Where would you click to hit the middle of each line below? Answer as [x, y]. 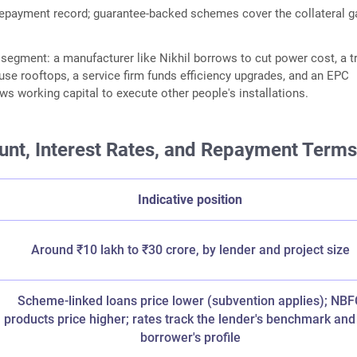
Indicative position [190, 200]
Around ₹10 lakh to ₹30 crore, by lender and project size [190, 250]
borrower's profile [190, 338]
